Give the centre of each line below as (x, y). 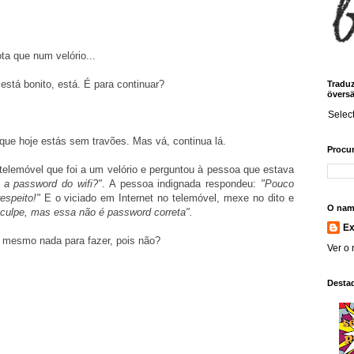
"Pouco (277, 184)
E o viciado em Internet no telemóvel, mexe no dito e (167, 198)
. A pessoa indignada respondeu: (181, 184)
